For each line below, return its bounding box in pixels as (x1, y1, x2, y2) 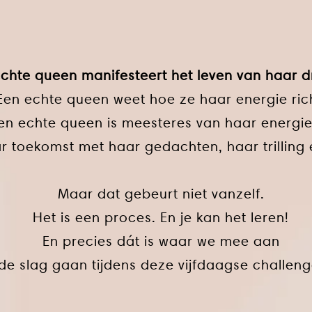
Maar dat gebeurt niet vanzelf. (57, 185, 265, 202)
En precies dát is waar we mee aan (42, 233, 280, 249)
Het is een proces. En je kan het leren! (33, 209, 289, 226)
